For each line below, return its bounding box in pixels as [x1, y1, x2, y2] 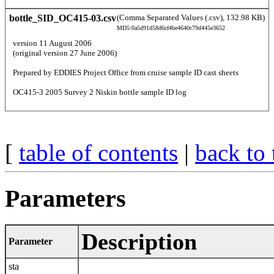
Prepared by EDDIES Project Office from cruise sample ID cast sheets [13, 68, 241, 78]
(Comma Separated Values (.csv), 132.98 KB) [116, 13, 265, 23]
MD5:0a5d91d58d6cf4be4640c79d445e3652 [116, 24, 225, 32]
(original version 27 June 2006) [13, 48, 119, 58]
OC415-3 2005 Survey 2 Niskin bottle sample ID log [13, 87, 189, 97]
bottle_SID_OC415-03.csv [9, 13, 117, 24]
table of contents [19, 139, 178, 166]
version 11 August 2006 [13, 39, 94, 48]
